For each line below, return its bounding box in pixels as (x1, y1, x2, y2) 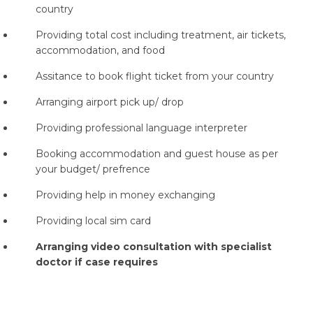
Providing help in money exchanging (35, 189, 215, 201)
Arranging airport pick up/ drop (35, 96, 184, 108)
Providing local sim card (35, 214, 151, 227)
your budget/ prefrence (35, 163, 150, 175)
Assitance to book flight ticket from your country (35, 70, 274, 82)
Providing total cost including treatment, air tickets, (35, 29, 286, 41)
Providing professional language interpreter (35, 122, 247, 134)
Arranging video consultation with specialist (35, 240, 272, 253)
